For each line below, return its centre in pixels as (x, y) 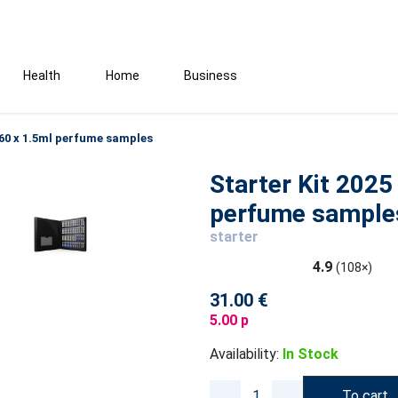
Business (211, 76)
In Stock (310, 354)
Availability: (244, 354)
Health (42, 76)
